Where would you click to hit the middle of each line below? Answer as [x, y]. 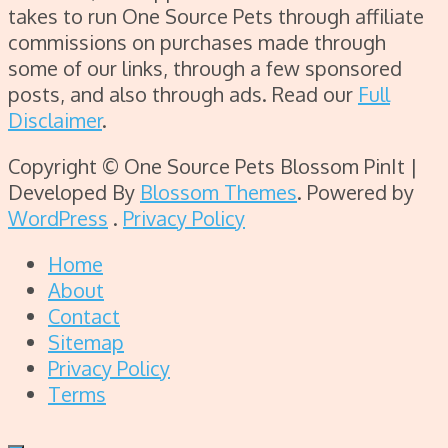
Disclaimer [55, 120]
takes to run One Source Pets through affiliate [216, 16]
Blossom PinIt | [346, 166]
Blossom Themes [218, 192]
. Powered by [355, 192]
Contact [84, 316]
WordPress [58, 218]
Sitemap [86, 342]
